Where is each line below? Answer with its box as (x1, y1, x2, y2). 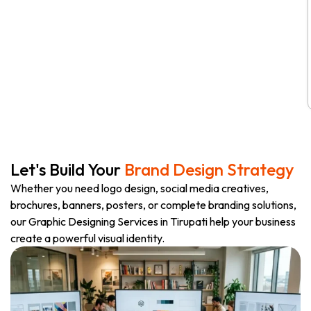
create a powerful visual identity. (10, 230, 165, 245)
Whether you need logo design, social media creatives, (10, 180, 269, 195)
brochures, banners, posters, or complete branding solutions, (10, 197, 296, 212)
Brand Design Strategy (124, 158, 294, 180)
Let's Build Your (10, 158, 124, 180)
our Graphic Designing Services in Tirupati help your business (10, 214, 296, 228)
